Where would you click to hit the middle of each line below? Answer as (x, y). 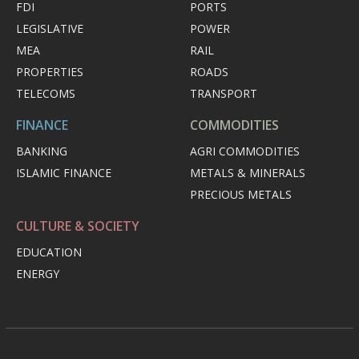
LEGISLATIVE (50, 29)
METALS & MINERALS (248, 173)
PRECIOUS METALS (241, 195)
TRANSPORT (224, 94)
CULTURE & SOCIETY (78, 226)
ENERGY (38, 274)
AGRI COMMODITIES (245, 151)
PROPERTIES (50, 72)
